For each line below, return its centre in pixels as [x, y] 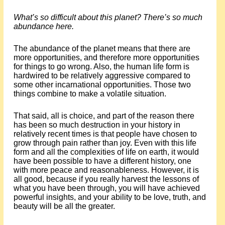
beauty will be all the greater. [64, 206]
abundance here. [43, 26]
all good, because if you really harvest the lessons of [106, 179]
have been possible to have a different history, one [102, 161]
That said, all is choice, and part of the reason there [104, 116]
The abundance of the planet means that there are [102, 48]
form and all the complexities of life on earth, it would [106, 152]
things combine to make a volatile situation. [90, 94]
